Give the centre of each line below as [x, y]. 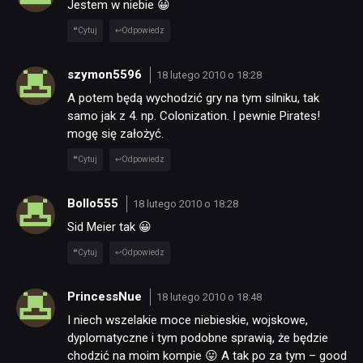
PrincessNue [106, 296]
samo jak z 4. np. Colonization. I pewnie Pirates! [194, 116]
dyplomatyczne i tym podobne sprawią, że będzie [198, 338]
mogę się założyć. [115, 134]
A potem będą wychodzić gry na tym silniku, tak [193, 98]
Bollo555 [94, 203]
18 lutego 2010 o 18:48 [209, 297]
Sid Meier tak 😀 [109, 227]
